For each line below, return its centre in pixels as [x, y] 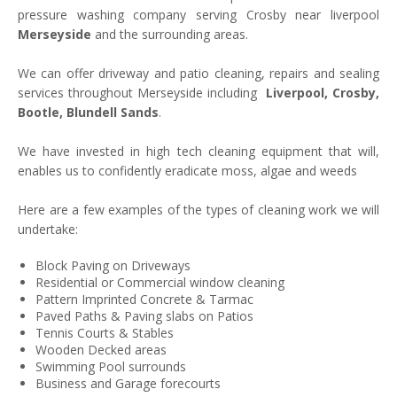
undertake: [48, 229]
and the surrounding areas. [170, 34]
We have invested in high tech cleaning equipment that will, [198, 151]
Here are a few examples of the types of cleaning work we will [198, 210]
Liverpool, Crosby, [323, 93]
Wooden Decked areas [101, 350]
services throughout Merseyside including [142, 93]
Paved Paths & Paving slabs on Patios [144, 316]
